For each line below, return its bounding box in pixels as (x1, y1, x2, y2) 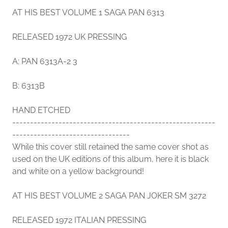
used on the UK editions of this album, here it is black (12, 154, 209, 164)
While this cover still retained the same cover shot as (12, 142, 209, 152)
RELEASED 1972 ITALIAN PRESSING (12, 215, 146, 225)
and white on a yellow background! (12, 166, 144, 176)
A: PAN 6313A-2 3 (12, 56, 77, 66)
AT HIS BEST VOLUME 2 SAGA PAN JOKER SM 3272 (12, 191, 206, 201)
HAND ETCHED (12, 105, 70, 115)
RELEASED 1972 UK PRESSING (12, 32, 127, 42)
